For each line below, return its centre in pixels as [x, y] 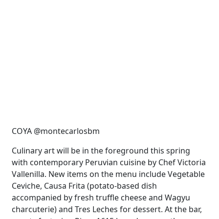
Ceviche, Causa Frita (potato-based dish [84, 186]
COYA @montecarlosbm [56, 131]
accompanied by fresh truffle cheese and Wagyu [101, 197]
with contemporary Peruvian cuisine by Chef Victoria [109, 162]
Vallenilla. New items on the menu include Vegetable [108, 174]
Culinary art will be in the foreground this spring [101, 151]
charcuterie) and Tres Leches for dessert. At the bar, [107, 209]
